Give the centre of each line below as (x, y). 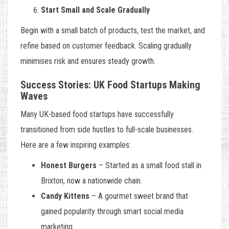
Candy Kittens (65, 196)
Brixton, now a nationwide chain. (91, 181)
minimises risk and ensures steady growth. (88, 61)
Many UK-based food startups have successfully (97, 114)
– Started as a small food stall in (149, 166)
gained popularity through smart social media (112, 212)
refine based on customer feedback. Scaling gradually (106, 46)
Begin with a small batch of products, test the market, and (113, 31)
